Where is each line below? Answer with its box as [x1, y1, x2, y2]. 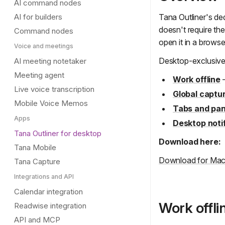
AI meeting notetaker [14, 56, 86, 66]
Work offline [173, 74, 220, 85]
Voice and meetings [14, 42, 73, 50]
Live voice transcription [14, 84, 94, 94]
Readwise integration [14, 201, 86, 210]
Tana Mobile [14, 143, 56, 152]
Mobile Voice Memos [14, 98, 88, 108]
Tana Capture [14, 157, 60, 166]
